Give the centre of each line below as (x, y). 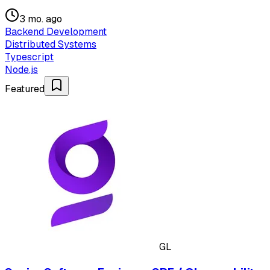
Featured (25, 89)
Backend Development (56, 32)
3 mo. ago (41, 19)
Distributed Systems (51, 45)
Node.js (21, 70)
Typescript (29, 57)
